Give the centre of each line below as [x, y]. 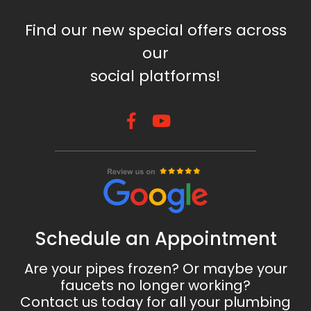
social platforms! [155, 76]
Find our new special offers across [155, 31]
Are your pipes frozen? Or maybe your [155, 269]
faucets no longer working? [155, 286]
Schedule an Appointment [155, 239]
